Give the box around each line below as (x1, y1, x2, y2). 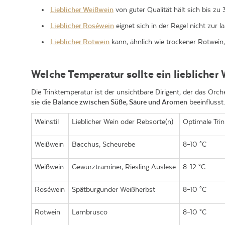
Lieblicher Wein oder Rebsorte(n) (72, 118, 174, 126)
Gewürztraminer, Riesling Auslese (72, 163, 176, 171)
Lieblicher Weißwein (50, 6, 114, 14)
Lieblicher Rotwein (50, 38, 109, 46)
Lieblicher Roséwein (50, 22, 114, 30)
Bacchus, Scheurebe (72, 140, 136, 148)
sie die (31, 98, 53, 106)
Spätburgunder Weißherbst (72, 185, 156, 193)
